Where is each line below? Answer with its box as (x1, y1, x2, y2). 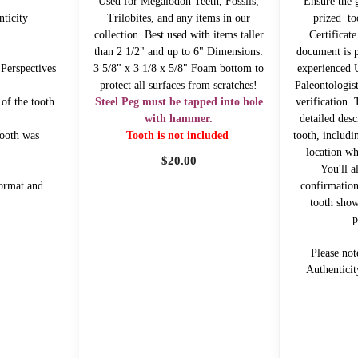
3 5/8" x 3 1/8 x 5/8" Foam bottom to (93, 62, 265, 74)
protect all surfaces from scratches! (100, 78, 258, 91)
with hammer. (145, 112, 213, 125)
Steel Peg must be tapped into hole (94, 95, 263, 108)
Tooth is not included (125, 129, 232, 141)
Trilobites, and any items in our (107, 11, 251, 24)
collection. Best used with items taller (93, 28, 264, 41)
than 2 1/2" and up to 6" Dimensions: (94, 45, 264, 58)
